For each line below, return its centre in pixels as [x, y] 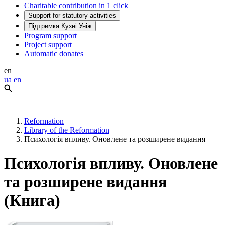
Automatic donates [54, 53]
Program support [50, 35]
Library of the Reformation [67, 130]
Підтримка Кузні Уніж [60, 26]
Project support [48, 44]
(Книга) [32, 201]
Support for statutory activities [72, 15]
